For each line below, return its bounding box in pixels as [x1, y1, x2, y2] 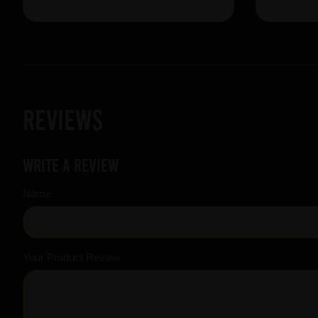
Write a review [23, 154, 119, 177]
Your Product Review [23, 251, 121, 264]
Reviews [23, 103, 102, 138]
